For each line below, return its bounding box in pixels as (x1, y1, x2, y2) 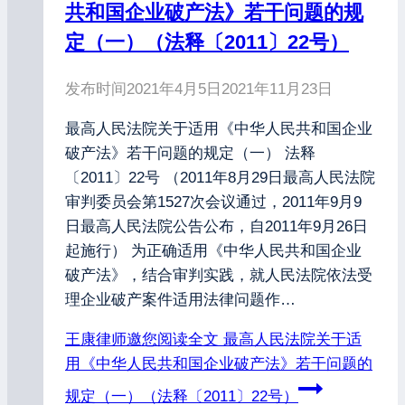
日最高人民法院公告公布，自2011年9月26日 (65, 218, 368, 236)
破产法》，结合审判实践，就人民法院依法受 (65, 267, 372, 285)
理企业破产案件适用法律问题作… (65, 291, 296, 309)
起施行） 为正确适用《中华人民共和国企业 (65, 242, 362, 260)
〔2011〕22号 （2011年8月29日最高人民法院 (65, 169, 375, 187)
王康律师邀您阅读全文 (65, 331, 219, 349)
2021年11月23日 (221, 80, 333, 99)
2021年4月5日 (127, 80, 221, 99)
